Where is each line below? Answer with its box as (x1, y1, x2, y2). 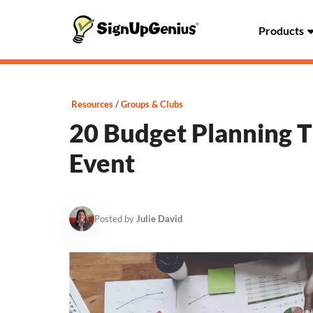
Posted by (94, 212, 136, 224)
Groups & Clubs (121, 99, 183, 110)
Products (259, 24, 304, 37)
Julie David (136, 212, 182, 224)
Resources (71, 99, 113, 110)
